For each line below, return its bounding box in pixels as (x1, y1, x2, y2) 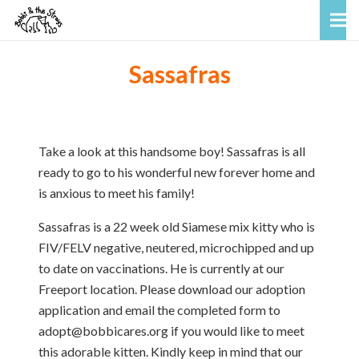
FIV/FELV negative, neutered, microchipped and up (38, 240, 314, 255)
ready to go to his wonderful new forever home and (38, 164, 315, 179)
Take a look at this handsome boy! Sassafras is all (38, 143, 305, 159)
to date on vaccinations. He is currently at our (38, 260, 284, 276)
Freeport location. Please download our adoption (38, 281, 305, 296)
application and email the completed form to (38, 302, 280, 317)
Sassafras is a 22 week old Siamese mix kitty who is (38, 219, 315, 234)
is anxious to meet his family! (38, 185, 195, 200)
